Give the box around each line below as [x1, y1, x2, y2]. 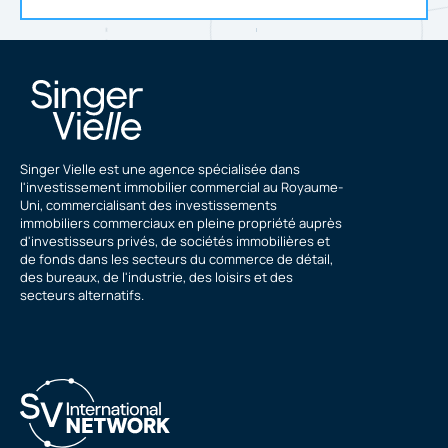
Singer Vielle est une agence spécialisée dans [20, 159, 300, 178]
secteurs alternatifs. [20, 285, 144, 304]
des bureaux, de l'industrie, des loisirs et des [20, 267, 293, 286]
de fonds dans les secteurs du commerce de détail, [20, 249, 333, 268]
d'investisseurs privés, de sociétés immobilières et [20, 231, 330, 250]
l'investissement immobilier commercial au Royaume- [20, 177, 343, 196]
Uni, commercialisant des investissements [20, 195, 277, 214]
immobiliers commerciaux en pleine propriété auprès [20, 213, 342, 232]
